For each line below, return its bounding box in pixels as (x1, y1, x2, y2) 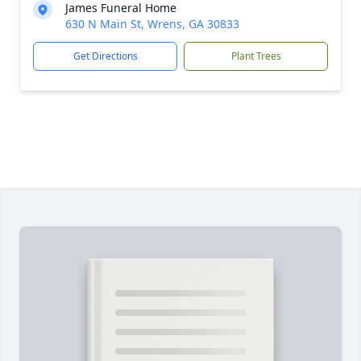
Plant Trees (230, 49, 281, 63)
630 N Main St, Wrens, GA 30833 (65, 16, 239, 31)
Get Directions (73, 49, 138, 63)
